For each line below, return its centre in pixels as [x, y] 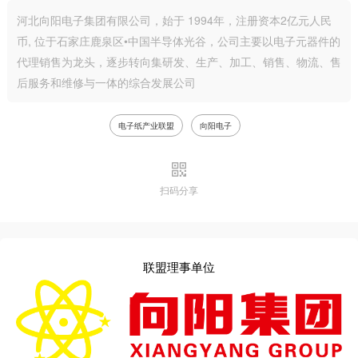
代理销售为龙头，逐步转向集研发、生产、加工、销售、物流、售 [179, 62]
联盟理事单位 [179, 267]
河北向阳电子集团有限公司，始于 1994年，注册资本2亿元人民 [174, 20]
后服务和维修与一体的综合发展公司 [106, 82]
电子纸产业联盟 [146, 125]
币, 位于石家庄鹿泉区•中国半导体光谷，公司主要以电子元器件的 [178, 41]
